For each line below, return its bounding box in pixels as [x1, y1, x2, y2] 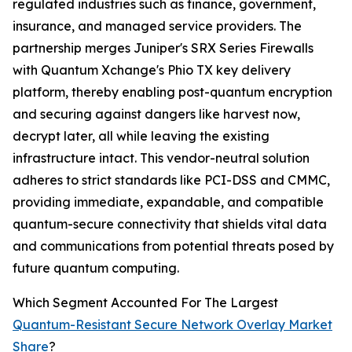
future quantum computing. [13, 260, 179, 277]
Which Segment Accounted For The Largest [13, 295, 278, 311]
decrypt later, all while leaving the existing [13, 128, 269, 145]
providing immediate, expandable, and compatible [13, 194, 324, 211]
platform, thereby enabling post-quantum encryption [13, 84, 332, 101]
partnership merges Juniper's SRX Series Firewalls [13, 40, 313, 57]
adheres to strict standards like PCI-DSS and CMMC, [13, 172, 330, 189]
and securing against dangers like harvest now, [13, 106, 300, 123]
